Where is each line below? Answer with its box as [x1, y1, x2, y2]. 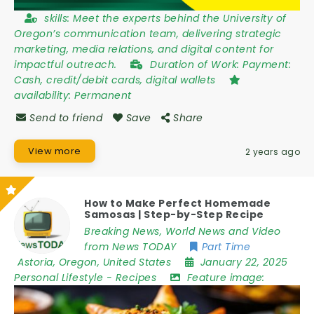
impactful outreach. [14, 57, 120, 71]
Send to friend [29, 110, 102, 125]
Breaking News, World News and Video [84, 224, 281, 238]
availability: [14, 88, 74, 102]
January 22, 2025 [200, 255, 288, 269]
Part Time [201, 240, 250, 254]
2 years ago [245, 145, 300, 158]
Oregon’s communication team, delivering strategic [14, 26, 282, 41]
